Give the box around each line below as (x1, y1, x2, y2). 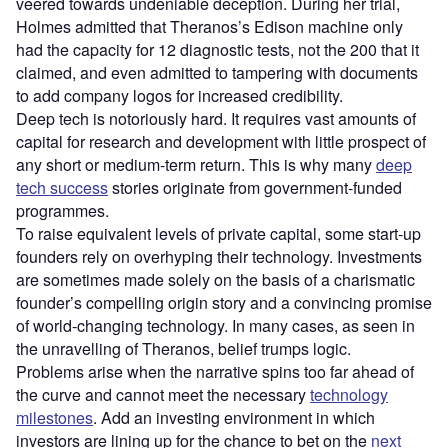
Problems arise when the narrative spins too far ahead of (16, 359, 414, 383)
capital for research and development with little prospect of (16, 129, 426, 153)
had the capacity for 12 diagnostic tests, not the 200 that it (16, 37, 419, 61)
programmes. (16, 198, 109, 222)
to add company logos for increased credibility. (16, 83, 343, 107)
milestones (16, 405, 93, 429)
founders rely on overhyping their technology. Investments (16, 244, 422, 268)
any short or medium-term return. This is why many (16, 152, 376, 176)
